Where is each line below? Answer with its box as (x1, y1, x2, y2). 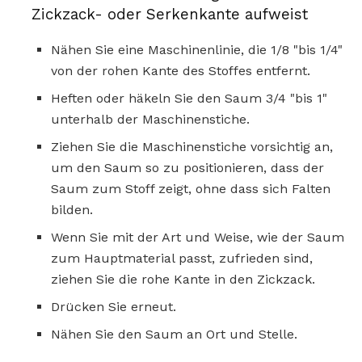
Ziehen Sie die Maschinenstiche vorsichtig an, (51, 139, 333, 155)
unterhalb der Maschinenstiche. (51, 112, 250, 128)
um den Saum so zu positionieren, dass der (51, 160, 324, 176)
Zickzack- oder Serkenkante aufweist (32, 5, 308, 23)
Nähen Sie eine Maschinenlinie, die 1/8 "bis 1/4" (51, 42, 343, 58)
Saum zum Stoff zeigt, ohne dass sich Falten (51, 181, 330, 197)
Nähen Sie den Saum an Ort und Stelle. (51, 326, 297, 343)
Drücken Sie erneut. (51, 299, 176, 315)
